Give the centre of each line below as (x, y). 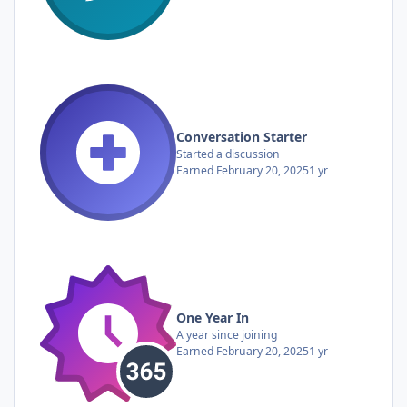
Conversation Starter (242, 136)
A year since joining (227, 334)
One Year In (213, 317)
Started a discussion (228, 154)
